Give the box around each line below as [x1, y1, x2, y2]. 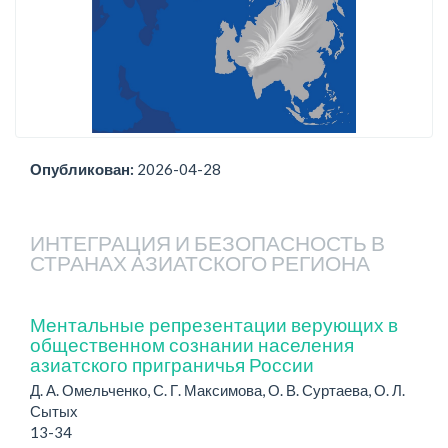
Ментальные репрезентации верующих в [30, 312, 398, 336]
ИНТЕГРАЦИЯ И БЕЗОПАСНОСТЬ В [30, 229, 385, 255]
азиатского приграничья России [30, 352, 314, 376]
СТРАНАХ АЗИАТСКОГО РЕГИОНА [30, 249, 370, 275]
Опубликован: [30, 160, 137, 178]
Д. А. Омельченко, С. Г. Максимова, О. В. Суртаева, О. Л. [30, 380, 405, 399]
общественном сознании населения [30, 332, 354, 356]
